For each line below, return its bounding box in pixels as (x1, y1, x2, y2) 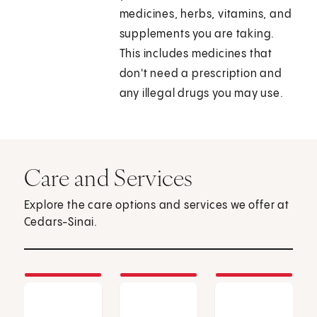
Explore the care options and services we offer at (23, 200, 289, 212)
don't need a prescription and (119, 68, 282, 81)
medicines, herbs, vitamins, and (119, 8, 292, 21)
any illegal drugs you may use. (119, 88, 284, 100)
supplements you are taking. (119, 28, 275, 41)
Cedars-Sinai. (23, 217, 98, 229)
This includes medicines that (119, 48, 273, 61)
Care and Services (23, 163, 193, 193)
